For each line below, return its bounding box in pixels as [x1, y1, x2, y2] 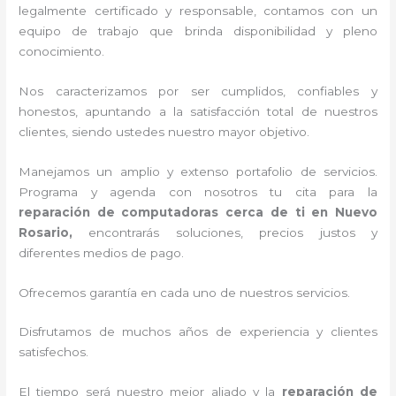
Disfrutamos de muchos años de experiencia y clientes [19, 324, 377, 339]
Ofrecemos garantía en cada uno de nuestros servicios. [19, 285, 351, 300]
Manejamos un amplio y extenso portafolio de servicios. [19, 164, 377, 179]
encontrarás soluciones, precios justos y [88, 225, 377, 240]
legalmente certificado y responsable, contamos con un [19, 3, 377, 18]
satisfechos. [19, 345, 89, 360]
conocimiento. [19, 43, 105, 58]
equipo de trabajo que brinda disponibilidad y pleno [19, 23, 377, 38]
